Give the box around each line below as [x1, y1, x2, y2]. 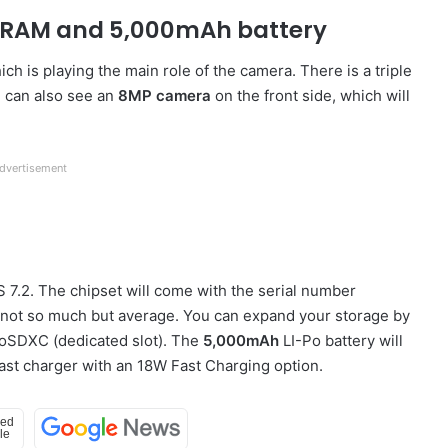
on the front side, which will [211, 85, 410, 105]
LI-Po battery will [283, 330, 403, 350]
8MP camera [118, 85, 211, 105]
